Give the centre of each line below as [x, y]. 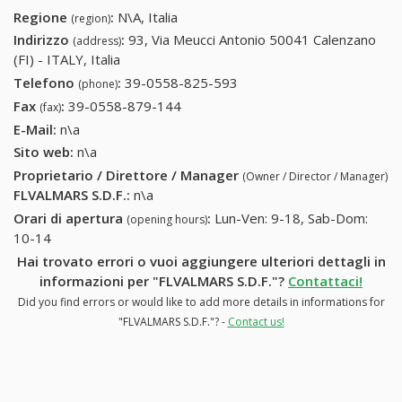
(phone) [98, 84]
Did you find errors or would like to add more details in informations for [201, 301]
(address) [97, 41]
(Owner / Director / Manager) [315, 177]
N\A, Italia [148, 17]
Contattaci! [325, 280]
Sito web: [44, 152]
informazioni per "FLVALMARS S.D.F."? [164, 280]
